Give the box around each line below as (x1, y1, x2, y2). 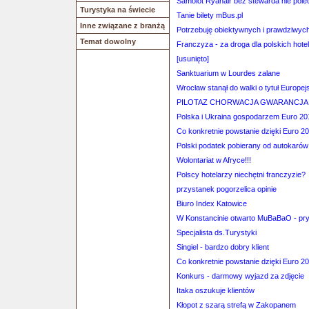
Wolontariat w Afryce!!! (177, 156, 251, 164)
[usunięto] (177, 54, 209, 63)
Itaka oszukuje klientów (177, 286, 255, 295)
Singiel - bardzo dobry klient (177, 243, 269, 251)
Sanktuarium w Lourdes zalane (177, 69, 280, 77)
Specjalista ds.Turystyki (177, 228, 257, 237)
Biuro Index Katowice (177, 199, 247, 208)
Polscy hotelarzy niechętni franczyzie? (177, 170, 306, 179)
